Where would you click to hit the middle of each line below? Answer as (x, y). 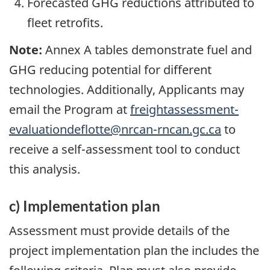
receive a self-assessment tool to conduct (124, 149)
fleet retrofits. (65, 23)
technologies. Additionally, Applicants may (127, 89)
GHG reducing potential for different (110, 69)
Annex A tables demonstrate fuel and (147, 49)
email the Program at (70, 109)
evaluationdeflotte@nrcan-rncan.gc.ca (115, 129)
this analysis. (45, 169)
